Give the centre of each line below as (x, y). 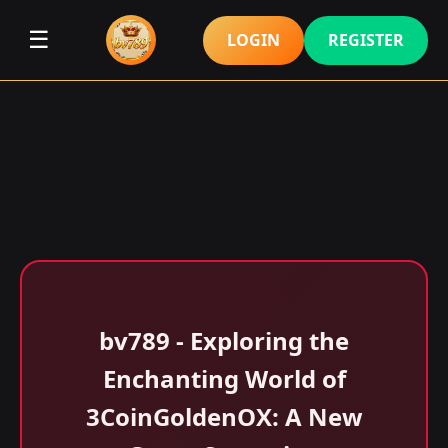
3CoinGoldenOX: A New (224, 416)
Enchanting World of (224, 378)
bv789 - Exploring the (224, 340)
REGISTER (366, 39)
